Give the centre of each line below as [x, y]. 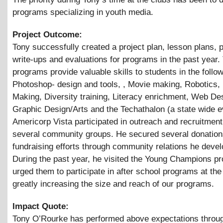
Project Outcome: [49, 34]
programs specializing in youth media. [83, 12]
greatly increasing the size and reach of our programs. [113, 184]
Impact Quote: [42, 206]
